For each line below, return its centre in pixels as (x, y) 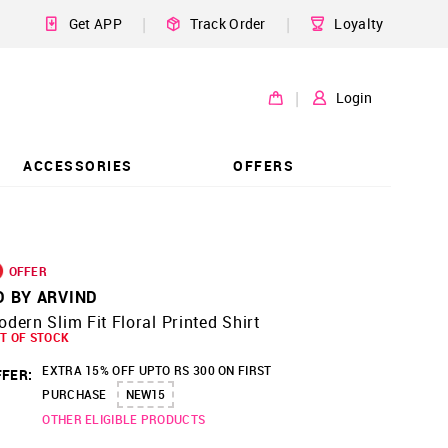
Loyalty (359, 23)
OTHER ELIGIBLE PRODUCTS (124, 419)
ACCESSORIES (78, 165)
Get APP (95, 23)
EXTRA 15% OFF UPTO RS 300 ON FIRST (157, 370)
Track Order (228, 23)
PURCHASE (74, 394)
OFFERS (263, 165)
